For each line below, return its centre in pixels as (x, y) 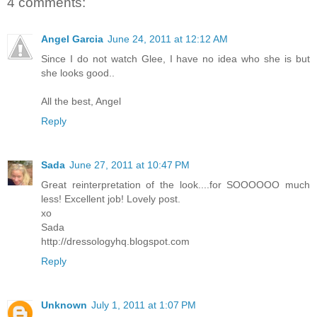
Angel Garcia (72, 39)
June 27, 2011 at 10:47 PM (129, 165)
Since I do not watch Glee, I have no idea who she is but (175, 59)
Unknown (64, 305)
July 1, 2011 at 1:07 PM (144, 305)
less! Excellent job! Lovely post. (111, 199)
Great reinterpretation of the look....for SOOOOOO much (175, 185)
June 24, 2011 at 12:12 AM (168, 39)
